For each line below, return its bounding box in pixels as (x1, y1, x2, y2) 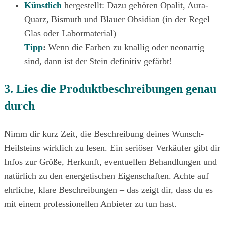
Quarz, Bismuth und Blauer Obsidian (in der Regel (24, 14, 210, 24)
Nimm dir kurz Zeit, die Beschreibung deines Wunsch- (4, 128, 204, 139)
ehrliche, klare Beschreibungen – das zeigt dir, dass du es (4, 184, 213, 195)
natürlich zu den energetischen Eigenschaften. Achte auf (4, 170, 209, 181)
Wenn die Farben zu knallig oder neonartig (46, 42, 204, 52)
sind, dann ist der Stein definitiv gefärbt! (24, 56, 172, 66)
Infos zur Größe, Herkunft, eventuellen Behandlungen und (4, 156, 217, 167)
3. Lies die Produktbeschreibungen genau (4, 82, 216, 95)
